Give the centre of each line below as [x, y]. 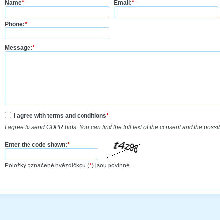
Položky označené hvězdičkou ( [47, 166]
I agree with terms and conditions [60, 116]
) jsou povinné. [111, 166]
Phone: [15, 24]
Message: [19, 47]
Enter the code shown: [36, 145]
